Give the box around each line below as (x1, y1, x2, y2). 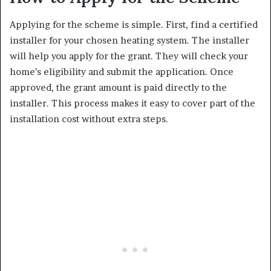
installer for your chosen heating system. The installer (10, 34, 249, 46)
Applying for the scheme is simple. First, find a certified (10, 18, 258, 30)
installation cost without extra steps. (10, 113, 168, 125)
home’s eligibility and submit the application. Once (10, 65, 233, 77)
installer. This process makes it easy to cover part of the (10, 97, 255, 109)
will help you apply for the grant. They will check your (10, 50, 248, 62)
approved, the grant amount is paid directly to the (10, 81, 227, 93)
